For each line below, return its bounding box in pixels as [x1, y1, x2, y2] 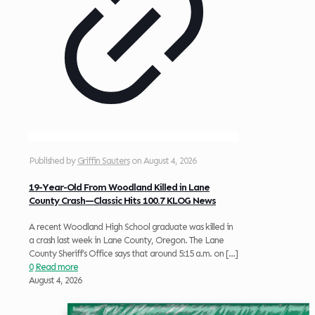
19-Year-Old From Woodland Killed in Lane [29, 181, 210, 193]
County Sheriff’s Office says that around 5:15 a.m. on [29, 248, 224, 259]
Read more [35, 262, 78, 273]
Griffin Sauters [77, 155, 129, 167]
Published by [29, 155, 77, 167]
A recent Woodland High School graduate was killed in [29, 221, 233, 233]
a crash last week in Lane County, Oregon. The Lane [29, 235, 224, 246]
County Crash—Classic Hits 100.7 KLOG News [29, 194, 216, 207]
